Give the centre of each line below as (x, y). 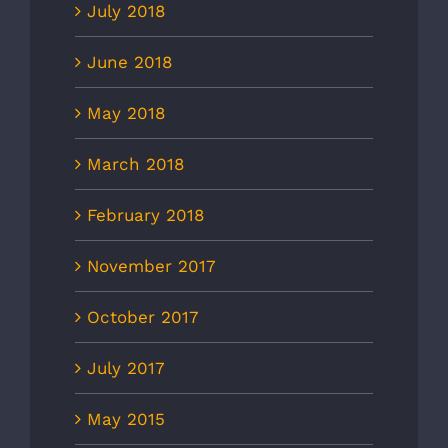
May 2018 (126, 113)
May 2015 (126, 419)
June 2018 (129, 62)
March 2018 (135, 164)
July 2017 (126, 368)
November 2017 (151, 266)
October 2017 (143, 317)
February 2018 (145, 215)
